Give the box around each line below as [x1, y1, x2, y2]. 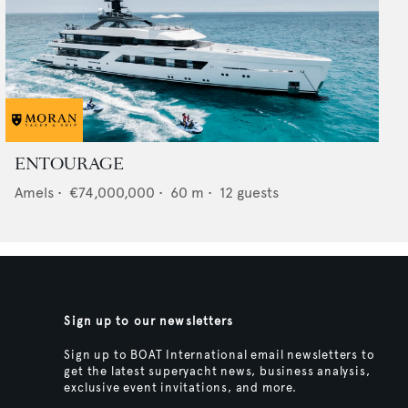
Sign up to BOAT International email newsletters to [64, 348, 375, 363]
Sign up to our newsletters [64, 314, 234, 330]
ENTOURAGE [15, 153, 124, 176]
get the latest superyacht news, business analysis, [64, 364, 371, 380]
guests [237, 184, 279, 202]
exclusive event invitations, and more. [64, 381, 297, 396]
